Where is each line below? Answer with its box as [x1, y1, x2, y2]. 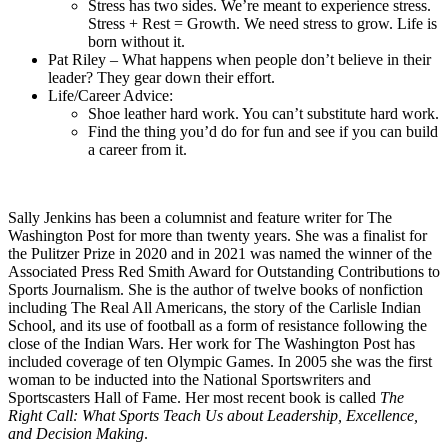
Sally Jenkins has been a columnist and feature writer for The [8, 208, 392, 226]
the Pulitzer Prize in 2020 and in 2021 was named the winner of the [8, 244, 432, 262]
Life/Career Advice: [48, 86, 173, 104]
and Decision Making [8, 424, 144, 442]
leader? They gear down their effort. [48, 68, 275, 86]
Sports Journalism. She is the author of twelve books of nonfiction [8, 280, 423, 298]
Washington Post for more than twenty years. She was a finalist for [8, 226, 427, 244]
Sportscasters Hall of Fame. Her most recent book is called [8, 388, 380, 406]
